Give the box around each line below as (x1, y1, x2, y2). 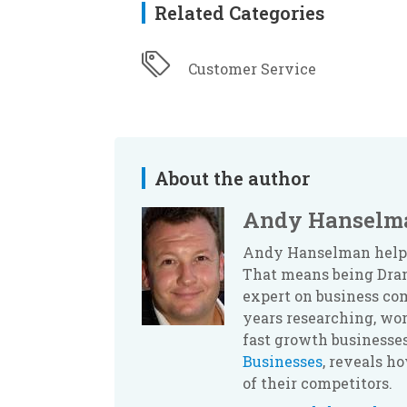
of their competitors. (243, 372, 392, 392)
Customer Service (188, 58, 316, 78)
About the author (154, 166, 310, 191)
